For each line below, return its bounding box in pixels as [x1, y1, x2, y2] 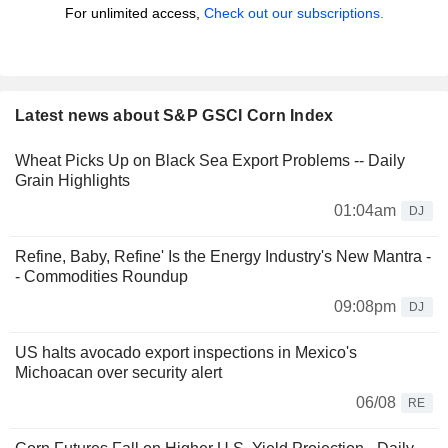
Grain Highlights [15, 172, 130, 190]
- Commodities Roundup [15, 268, 188, 286]
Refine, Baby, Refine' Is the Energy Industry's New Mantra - [15, 248, 431, 266]
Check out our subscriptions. [203, 5, 384, 22]
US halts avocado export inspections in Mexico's [15, 344, 357, 362]
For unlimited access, [64, 5, 204, 22]
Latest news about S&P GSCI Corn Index [15, 107, 334, 125]
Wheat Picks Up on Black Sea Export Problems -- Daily [15, 152, 405, 170]
